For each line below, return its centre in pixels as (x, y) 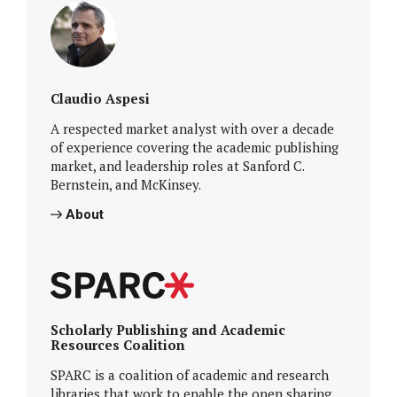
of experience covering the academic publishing (195, 147)
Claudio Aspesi (100, 98)
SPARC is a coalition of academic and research (190, 375)
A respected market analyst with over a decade (192, 128)
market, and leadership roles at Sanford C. (177, 165)
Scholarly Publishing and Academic (168, 330)
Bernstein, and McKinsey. (126, 184)
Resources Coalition (118, 345)
